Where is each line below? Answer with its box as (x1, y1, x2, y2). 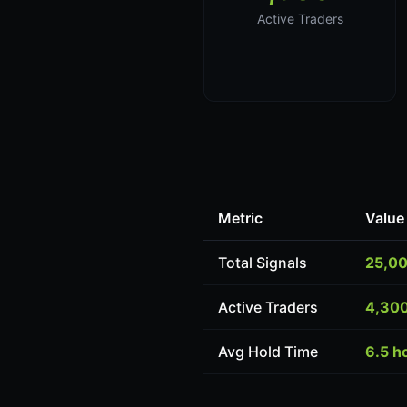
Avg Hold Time (218, 342, 318, 361)
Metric (218, 209, 263, 227)
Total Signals (218, 253, 307, 272)
